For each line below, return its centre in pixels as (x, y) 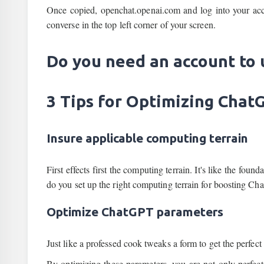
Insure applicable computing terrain (147, 138)
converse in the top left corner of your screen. (131, 24)
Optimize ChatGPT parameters (135, 212)
